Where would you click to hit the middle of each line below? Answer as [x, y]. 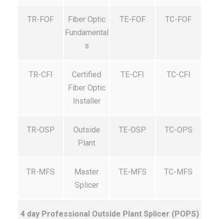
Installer [87, 101]
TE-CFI [132, 75]
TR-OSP [41, 130]
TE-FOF [132, 19]
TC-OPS [178, 130]
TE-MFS [132, 172]
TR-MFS [41, 172]
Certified [87, 75]
